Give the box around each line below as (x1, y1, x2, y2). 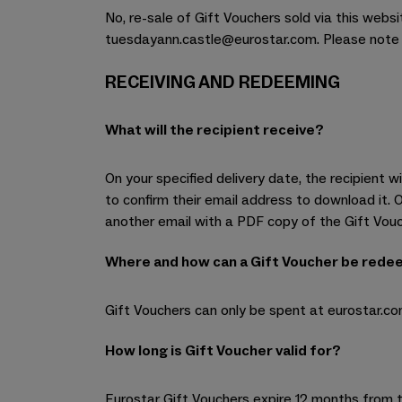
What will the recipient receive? (105, 121, 324, 139)
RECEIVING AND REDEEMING (105, 71, 340, 94)
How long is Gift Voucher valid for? (105, 342, 341, 360)
